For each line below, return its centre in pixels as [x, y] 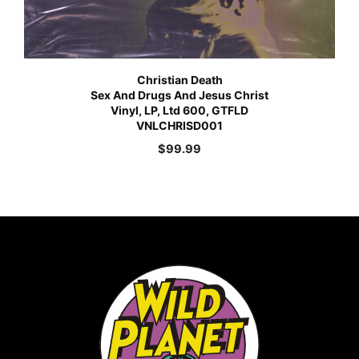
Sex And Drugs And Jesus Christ [179, 95]
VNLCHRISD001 [179, 125]
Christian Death [179, 79]
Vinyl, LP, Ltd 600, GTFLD [179, 110]
